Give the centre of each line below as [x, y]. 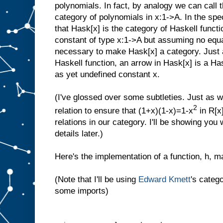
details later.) [79, 133]
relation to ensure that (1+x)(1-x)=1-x [124, 111]
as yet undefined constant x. [107, 75]
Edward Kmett [165, 179]
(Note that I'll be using [97, 179]
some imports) [82, 191]
